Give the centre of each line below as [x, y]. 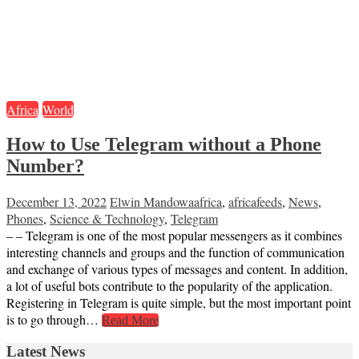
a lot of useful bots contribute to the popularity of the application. [169, 286]
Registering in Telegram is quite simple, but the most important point [179, 303]
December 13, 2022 [56, 202]
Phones [25, 219]
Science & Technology [107, 219]
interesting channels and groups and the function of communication [175, 252]
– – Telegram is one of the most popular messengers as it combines [174, 236]
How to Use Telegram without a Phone [164, 145]
